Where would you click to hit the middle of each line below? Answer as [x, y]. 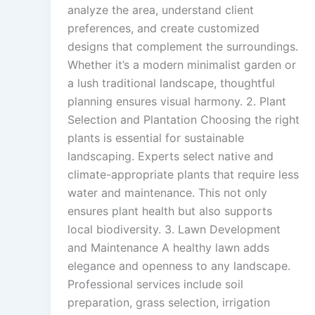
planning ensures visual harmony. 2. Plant [177, 102]
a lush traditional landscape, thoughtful [171, 83]
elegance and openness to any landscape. [179, 266]
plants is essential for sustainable [156, 138]
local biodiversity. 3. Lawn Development [174, 230]
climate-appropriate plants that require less [183, 175]
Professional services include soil [155, 284]
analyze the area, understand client [161, 10]
